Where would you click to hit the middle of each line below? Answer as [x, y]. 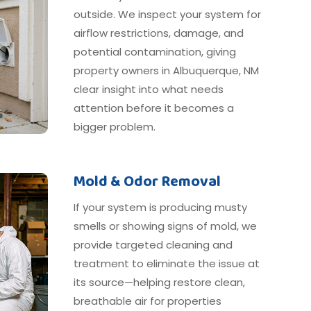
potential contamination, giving [154, 51]
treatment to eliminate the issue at [166, 264]
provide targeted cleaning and [153, 245]
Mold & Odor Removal [147, 182]
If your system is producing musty [160, 208]
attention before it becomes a [153, 108]
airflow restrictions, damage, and [158, 33]
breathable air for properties [147, 301]
